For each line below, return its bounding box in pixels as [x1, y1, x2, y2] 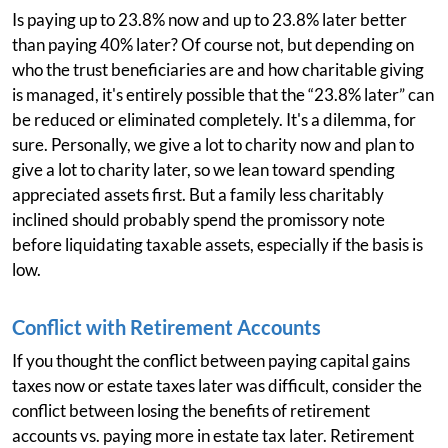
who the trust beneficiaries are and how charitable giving [12, 59, 424, 80]
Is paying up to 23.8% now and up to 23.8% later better [12, 9, 407, 30]
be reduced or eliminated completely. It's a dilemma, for [12, 109, 416, 130]
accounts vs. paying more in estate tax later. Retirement [12, 425, 414, 446]
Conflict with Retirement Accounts [12, 315, 321, 339]
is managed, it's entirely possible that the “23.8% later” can [12, 84, 434, 105]
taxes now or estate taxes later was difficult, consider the [12, 375, 422, 396]
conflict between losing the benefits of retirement [12, 400, 370, 421]
